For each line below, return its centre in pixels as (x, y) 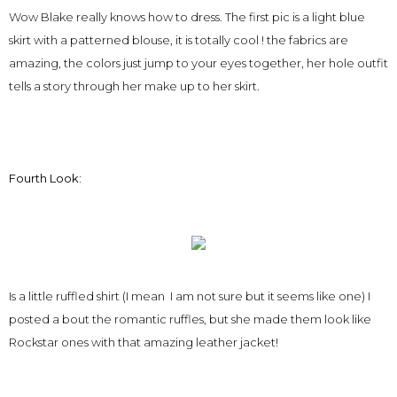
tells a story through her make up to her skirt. (134, 86)
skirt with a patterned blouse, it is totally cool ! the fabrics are (179, 40)
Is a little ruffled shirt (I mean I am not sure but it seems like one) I (190, 296)
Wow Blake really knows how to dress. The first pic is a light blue (187, 17)
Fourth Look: (45, 179)
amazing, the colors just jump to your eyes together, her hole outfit (198, 63)
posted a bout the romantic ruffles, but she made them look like (190, 319)
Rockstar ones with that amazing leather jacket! (144, 343)
